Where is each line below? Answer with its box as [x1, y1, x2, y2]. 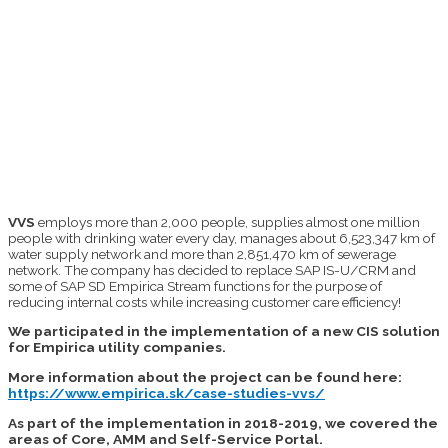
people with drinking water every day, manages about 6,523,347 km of [8, 229, 435, 246]
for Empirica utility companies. [8, 339, 226, 356]
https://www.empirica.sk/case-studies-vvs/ [8, 385, 325, 402]
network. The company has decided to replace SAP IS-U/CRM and [8, 261, 416, 278]
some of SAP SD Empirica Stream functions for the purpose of [8, 277, 382, 294]
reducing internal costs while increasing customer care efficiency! [8, 293, 401, 310]
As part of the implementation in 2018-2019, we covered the [8, 414, 438, 431]
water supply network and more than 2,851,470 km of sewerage [8, 245, 396, 262]
